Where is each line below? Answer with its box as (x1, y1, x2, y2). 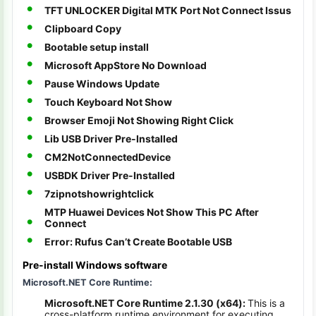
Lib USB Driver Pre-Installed (44, 133, 178, 145)
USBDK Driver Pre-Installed (44, 169, 175, 181)
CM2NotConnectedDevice (44, 151, 171, 163)
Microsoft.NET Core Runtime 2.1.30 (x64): (44, 297, 248, 309)
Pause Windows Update (44, 78, 159, 90)
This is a (248, 297, 285, 309)
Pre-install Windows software (23, 259, 167, 271)
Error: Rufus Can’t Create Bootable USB (44, 236, 232, 248)
